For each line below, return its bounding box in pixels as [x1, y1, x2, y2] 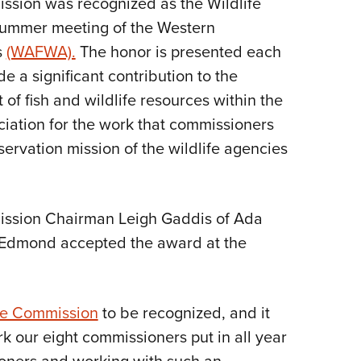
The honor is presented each [75, 39, 281, 64]
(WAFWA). [6, 39, 76, 64]
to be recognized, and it [98, 301, 270, 326]
